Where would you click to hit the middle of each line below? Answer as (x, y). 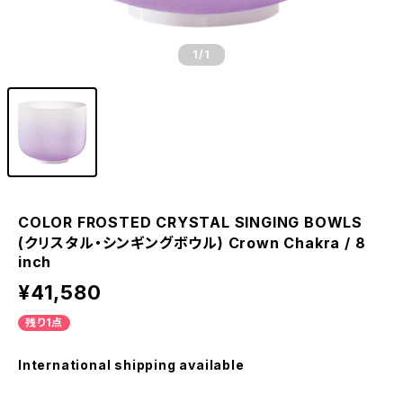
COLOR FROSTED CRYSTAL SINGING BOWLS (190, 222)
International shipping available (131, 365)
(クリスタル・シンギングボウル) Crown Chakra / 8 (192, 243)
